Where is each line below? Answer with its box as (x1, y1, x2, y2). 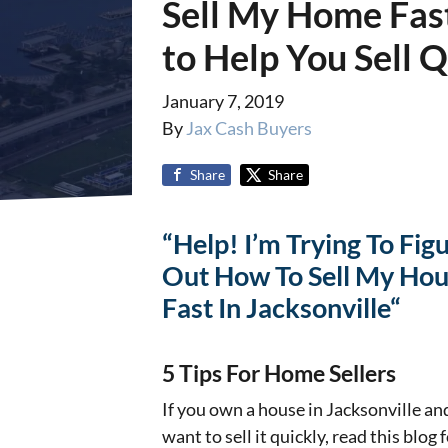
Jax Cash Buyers (186, 117, 312, 140)
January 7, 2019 (162, 90, 284, 113)
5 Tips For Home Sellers (162, 360, 396, 388)
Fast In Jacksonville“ (162, 291, 401, 325)
